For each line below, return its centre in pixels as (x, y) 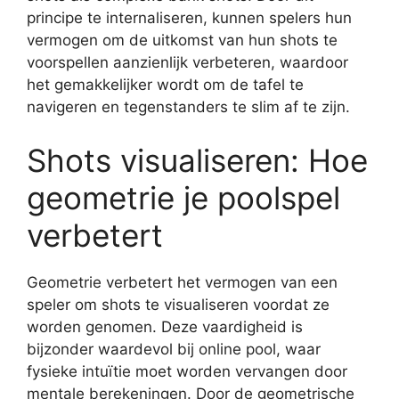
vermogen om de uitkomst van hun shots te (182, 40)
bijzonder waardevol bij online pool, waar (174, 349)
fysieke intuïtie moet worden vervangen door (187, 371)
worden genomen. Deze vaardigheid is (165, 326)
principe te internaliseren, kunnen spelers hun (189, 18)
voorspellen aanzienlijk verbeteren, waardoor (187, 62)
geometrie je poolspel (183, 197)
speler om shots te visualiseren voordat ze (178, 304)
